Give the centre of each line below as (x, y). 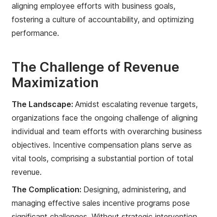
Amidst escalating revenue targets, (136, 104)
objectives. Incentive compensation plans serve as (102, 145)
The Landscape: (43, 104)
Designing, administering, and (135, 189)
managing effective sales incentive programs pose (101, 203)
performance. (35, 33)
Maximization (55, 82)
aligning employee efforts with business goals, (93, 6)
